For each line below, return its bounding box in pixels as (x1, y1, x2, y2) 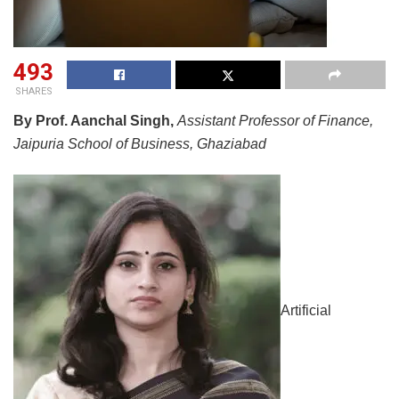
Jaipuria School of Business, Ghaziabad (13, 136, 266, 152)
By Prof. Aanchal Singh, (13, 113, 177, 129)
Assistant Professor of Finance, (177, 113, 373, 129)
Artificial (281, 302, 331, 318)
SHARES (14, 85, 53, 98)
